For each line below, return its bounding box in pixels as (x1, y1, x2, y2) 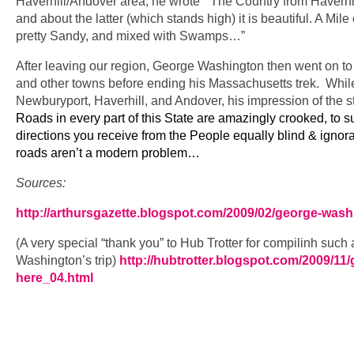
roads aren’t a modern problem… (16, 146, 200, 160)
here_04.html (16, 271, 93, 285)
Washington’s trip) (16, 254, 119, 268)
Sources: (16, 176, 69, 190)
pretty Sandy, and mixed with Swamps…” (16, 29, 245, 43)
